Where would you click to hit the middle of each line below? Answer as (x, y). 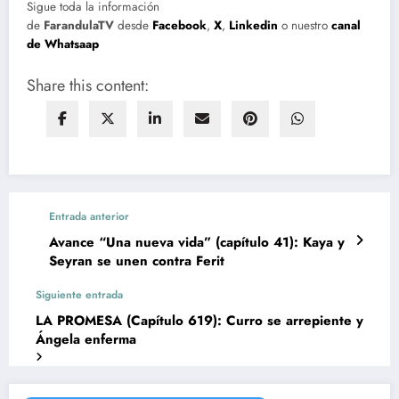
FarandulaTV (79, 25)
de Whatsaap (63, 44)
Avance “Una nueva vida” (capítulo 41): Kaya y (197, 243)
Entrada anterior (89, 217)
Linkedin (255, 25)
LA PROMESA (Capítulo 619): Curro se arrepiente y (199, 321)
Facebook (179, 25)
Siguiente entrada (79, 295)
